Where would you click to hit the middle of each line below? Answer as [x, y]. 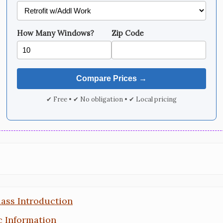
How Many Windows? [56, 33]
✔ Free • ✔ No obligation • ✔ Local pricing [111, 99]
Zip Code [128, 33]
